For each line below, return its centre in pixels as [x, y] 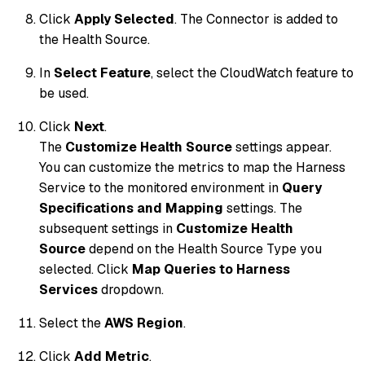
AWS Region [144, 323]
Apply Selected [124, 19]
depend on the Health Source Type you [204, 248]
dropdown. [131, 289]
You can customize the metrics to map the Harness [192, 167]
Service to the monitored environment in [161, 187]
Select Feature [102, 73]
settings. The [263, 208]
